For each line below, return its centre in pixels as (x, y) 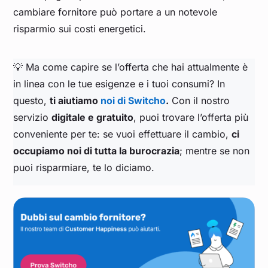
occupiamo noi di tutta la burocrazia (97, 151)
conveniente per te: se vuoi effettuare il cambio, (123, 134)
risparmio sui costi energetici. (80, 29)
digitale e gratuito (93, 118)
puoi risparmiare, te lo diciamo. (86, 168)
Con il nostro (200, 101)
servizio (33, 118)
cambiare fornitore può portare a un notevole (115, 12)
